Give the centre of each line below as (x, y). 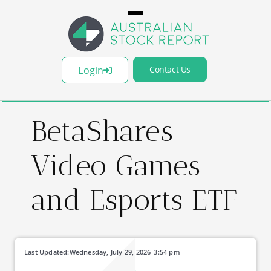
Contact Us (170, 69)
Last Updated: (47, 252)
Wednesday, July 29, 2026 (110, 252)
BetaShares (102, 131)
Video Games (116, 165)
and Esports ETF (134, 200)
